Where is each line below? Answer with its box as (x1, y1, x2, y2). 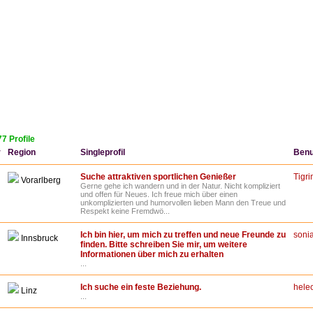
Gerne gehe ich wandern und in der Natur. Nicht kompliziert (80, 182, 280, 191)
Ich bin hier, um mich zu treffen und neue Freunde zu (80, 230, 286, 240)
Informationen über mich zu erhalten (80, 249, 224, 260)
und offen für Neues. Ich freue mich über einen (80, 190, 238, 199)
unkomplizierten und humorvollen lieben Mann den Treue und (80, 198, 286, 208)
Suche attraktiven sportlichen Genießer (80, 172, 236, 182)
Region (8, 147, 36, 158)
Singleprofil (80, 147, 125, 158)
